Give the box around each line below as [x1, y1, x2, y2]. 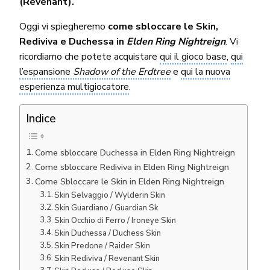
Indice [25, 110, 56, 127]
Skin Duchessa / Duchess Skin [54, 227, 162, 239]
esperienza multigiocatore [19, 80, 129, 93]
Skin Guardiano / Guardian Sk [54, 202, 159, 213]
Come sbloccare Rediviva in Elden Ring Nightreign [34, 160, 229, 173]
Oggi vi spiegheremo [19, 19, 108, 33]
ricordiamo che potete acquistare [19, 49, 160, 63]
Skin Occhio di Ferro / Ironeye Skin [54, 215, 178, 226]
